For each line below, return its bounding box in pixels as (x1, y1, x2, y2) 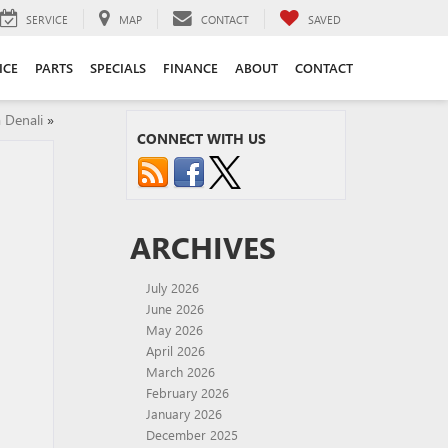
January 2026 (146, 405, 222, 422)
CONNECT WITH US (137, 129, 266, 148)
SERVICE (26, 11, 68, 27)
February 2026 (146, 384, 229, 401)
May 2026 (146, 321, 203, 338)
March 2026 (146, 363, 215, 380)
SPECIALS (89, 58, 146, 76)
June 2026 (146, 300, 204, 317)
